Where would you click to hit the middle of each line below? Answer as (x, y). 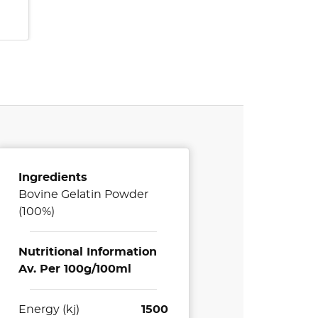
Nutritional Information (88, 252)
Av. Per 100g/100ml (75, 269)
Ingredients (53, 178)
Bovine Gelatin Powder (84, 195)
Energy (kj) (49, 310)
